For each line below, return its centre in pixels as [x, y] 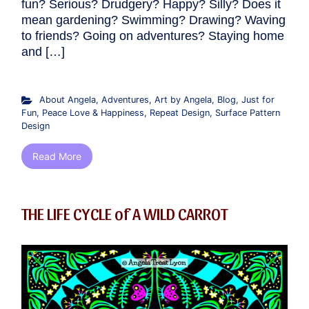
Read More [57, 157]
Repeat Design [180, 113]
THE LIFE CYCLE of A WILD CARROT [124, 213]
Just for [258, 100]
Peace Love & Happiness [93, 113]
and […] [43, 52]
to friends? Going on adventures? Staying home [153, 36]
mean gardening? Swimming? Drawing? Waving [153, 20]
